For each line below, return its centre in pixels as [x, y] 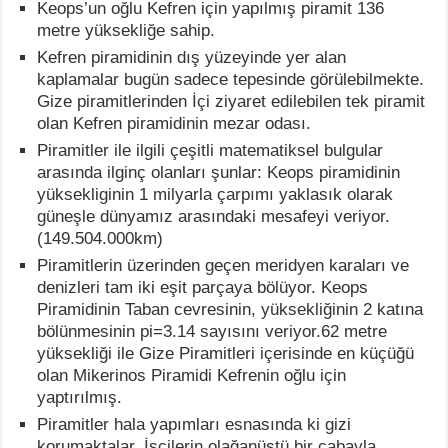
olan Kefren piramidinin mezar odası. [174, 124]
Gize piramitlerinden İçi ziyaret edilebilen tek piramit [231, 102]
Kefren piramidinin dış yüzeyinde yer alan [192, 58]
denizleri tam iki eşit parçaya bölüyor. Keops [203, 288]
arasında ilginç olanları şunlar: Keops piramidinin [219, 173]
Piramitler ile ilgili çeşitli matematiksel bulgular [210, 151]
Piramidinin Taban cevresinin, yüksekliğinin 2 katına [230, 310]
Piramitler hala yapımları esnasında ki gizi [194, 425]
